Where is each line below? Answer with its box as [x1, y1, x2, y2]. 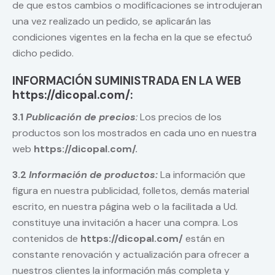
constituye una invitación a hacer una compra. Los [12, 216, 238, 230]
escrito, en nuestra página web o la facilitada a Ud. [12, 200, 238, 214]
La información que [158, 168, 246, 182]
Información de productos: [29, 168, 158, 182]
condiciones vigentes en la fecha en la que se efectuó [12, 31, 252, 44]
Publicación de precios [26, 110, 136, 124]
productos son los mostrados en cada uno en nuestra [12, 126, 257, 140]
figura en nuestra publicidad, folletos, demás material [12, 184, 249, 198]
